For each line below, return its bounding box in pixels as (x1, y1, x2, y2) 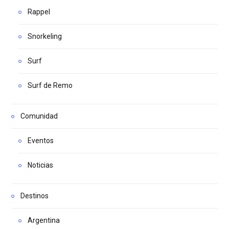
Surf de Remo (28, 81, 73, 90)
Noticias (28, 161, 53, 170)
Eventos (28, 136, 54, 145)
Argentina (28, 216, 60, 225)
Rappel (28, 8, 50, 16)
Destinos (20, 192, 49, 200)
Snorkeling (28, 32, 62, 41)
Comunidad (20, 112, 58, 121)
